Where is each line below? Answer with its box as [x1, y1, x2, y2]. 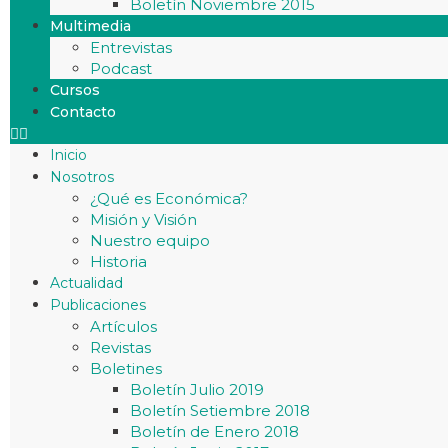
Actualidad [50, 274, 123, 292]
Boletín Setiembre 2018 [130, 401, 310, 420]
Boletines [90, 359, 162, 378]
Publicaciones [50, 296, 146, 314]
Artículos [90, 317, 157, 336]
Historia [90, 252, 147, 271]
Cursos [50, 81, 100, 99]
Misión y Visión [90, 210, 197, 229]
